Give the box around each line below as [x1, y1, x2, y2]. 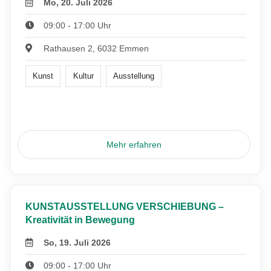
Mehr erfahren [106, 139, 162, 149]
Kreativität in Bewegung [25, 214, 135, 225]
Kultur [73, 71, 94, 80]
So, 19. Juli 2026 [44, 237, 111, 247]
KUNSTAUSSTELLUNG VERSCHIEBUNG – [25, 201, 224, 212]
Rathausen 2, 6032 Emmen [44, 43, 149, 53]
